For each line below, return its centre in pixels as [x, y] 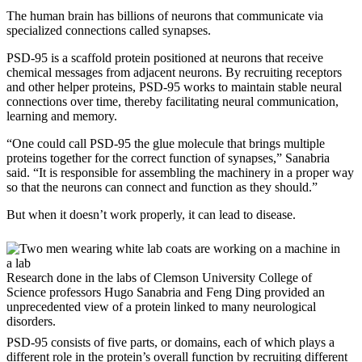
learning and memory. [62, 116]
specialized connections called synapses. [110, 30]
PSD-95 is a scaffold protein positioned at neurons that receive [165, 57]
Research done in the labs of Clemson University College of [159, 277]
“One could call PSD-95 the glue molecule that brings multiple [166, 143]
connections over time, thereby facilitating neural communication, [173, 101]
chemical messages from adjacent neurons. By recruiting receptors [174, 72]
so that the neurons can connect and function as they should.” [162, 187]
